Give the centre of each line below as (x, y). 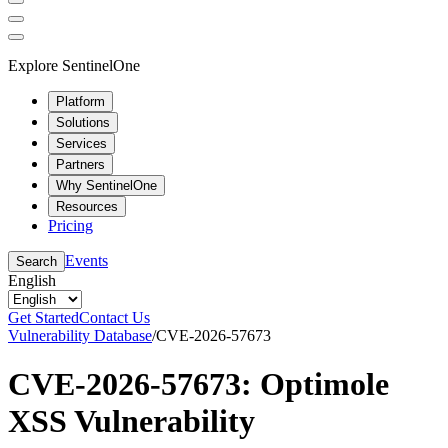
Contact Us (114, 317)
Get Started (43, 317)
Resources (87, 206)
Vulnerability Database (80, 335)
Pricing (70, 225)
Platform (80, 101)
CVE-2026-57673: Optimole (198, 383)
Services (81, 143)
